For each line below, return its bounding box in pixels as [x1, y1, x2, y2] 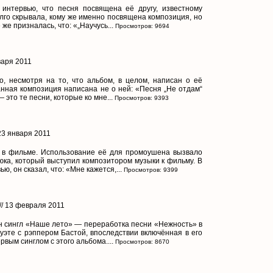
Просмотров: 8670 [113, 238, 169, 245]
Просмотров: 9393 [113, 94, 169, 101]
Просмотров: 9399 [122, 166, 178, 173]
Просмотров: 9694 [113, 22, 169, 29]
